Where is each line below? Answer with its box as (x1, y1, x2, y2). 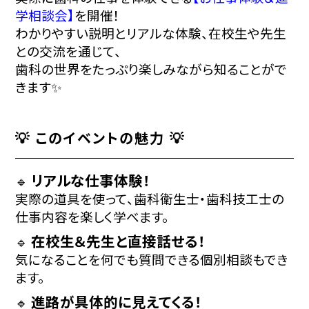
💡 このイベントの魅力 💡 (15, 127, 186, 148)
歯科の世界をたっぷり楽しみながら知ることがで (15, 59, 288, 78)
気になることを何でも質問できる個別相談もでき (15, 249, 289, 268)
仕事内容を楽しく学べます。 (15, 206, 170, 226)
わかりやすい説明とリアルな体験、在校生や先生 (15, 23, 287, 42)
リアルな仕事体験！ (31, 169, 151, 190)
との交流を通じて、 (15, 41, 122, 60)
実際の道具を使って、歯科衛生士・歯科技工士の (15, 188, 285, 208)
